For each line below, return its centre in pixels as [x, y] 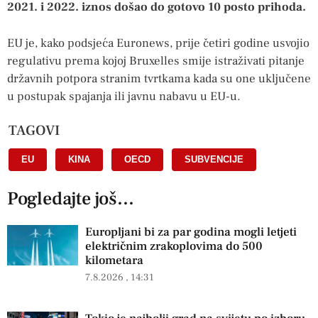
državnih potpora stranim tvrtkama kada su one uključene [159, 78]
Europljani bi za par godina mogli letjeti [191, 232]
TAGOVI [34, 131]
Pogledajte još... [71, 199]
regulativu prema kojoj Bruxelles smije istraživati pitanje [156, 61]
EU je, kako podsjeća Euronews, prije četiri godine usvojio [158, 43]
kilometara [114, 261]
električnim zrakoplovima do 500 [174, 247]
